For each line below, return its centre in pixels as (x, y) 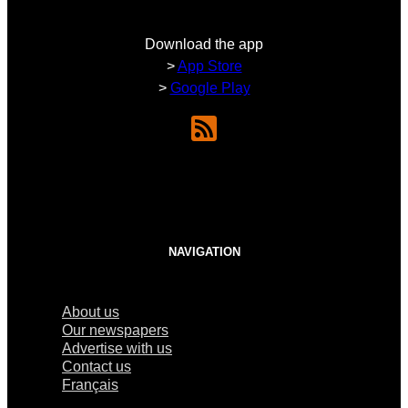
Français (90, 384)
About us (91, 311)
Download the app (204, 45)
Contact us (97, 366)
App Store (209, 66)
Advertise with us (117, 348)
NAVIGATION (204, 251)
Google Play (210, 88)
